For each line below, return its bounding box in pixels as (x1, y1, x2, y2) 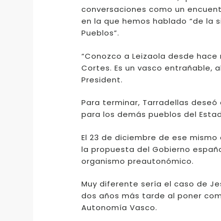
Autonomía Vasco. (81, 202, 157, 213)
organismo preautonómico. (81, 155, 194, 166)
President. (81, 74, 123, 85)
